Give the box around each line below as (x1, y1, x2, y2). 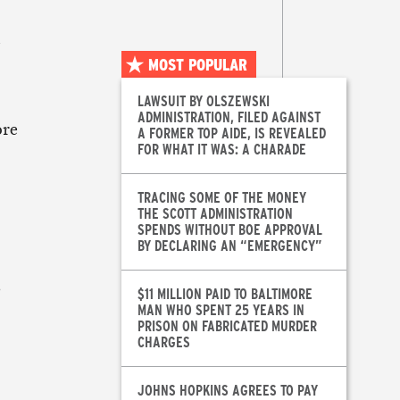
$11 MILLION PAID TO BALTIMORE (137, 284, 312, 304)
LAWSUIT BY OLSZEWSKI (137, 91, 270, 111)
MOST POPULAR (147, 54, 247, 76)
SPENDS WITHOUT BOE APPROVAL (137, 220, 322, 239)
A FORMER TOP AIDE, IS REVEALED (137, 123, 326, 143)
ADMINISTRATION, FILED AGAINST (137, 107, 321, 127)
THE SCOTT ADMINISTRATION (137, 204, 293, 223)
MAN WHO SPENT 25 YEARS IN (137, 300, 304, 320)
